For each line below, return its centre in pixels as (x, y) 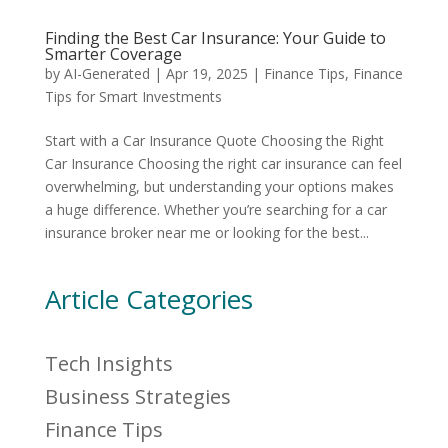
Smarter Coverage (113, 53)
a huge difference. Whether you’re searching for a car (215, 209)
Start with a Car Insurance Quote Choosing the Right (214, 140)
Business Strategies (137, 396)
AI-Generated (106, 73)
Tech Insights (108, 363)
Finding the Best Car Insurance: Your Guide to (215, 37)
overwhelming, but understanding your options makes (219, 186)
